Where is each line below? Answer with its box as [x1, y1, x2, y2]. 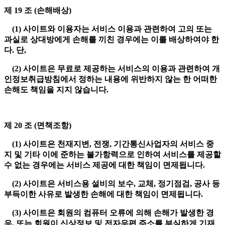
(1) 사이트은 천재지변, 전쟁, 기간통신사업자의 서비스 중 [4, 140, 214, 149]
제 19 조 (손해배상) [4, 6, 73, 15]
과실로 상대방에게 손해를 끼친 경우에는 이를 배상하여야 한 [4, 35, 219, 44]
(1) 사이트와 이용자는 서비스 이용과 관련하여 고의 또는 [4, 25, 212, 34]
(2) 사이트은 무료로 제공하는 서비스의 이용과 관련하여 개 [4, 64, 220, 73]
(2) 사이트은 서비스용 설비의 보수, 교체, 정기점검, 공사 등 [4, 179, 220, 188]
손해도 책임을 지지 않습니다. [4, 85, 110, 94]
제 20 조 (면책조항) [4, 121, 73, 130]
